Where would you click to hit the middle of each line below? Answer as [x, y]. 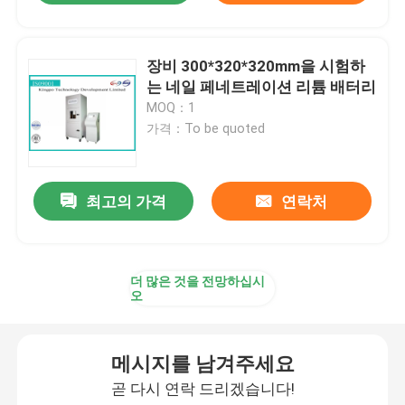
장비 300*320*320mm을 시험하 [256, 66]
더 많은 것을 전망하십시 [198, 282]
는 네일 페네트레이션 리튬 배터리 [262, 86]
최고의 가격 [127, 202]
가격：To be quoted [206, 128]
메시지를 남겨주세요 [202, 364]
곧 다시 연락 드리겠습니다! [202, 389]
